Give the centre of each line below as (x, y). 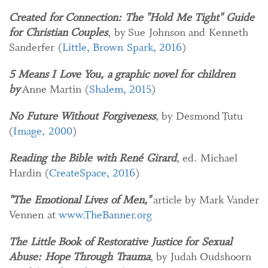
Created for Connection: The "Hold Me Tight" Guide (132, 18)
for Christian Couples (58, 33)
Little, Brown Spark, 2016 (122, 48)
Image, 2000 (43, 131)
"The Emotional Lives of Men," (80, 200)
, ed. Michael (207, 158)
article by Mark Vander (205, 200)
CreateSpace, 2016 (92, 173)
